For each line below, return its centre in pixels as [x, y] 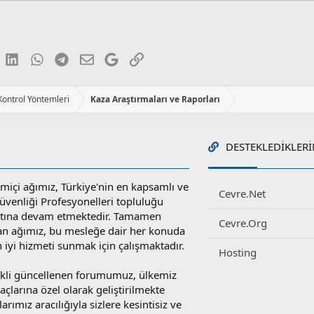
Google [135, 58]
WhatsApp [68, 58]
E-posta [111, 58]
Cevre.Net [242, 194]
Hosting [237, 253]
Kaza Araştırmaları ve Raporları [156, 100]
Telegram [91, 58]
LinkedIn [40, 58]
